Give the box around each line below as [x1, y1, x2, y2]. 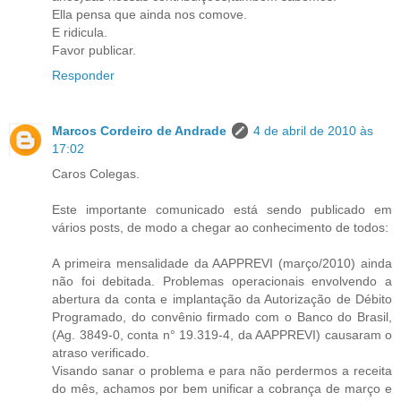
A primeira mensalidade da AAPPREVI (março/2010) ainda [52, 255, 392, 270]
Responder [52, 67, 115, 82]
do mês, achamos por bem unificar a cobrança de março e [52, 380, 392, 396]
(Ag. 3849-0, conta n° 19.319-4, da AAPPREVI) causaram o [52, 327, 392, 342]
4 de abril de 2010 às [253, 123, 373, 138]
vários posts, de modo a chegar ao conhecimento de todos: [52, 219, 388, 235]
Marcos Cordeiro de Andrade [52, 123, 226, 138]
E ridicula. [52, 24, 107, 39]
